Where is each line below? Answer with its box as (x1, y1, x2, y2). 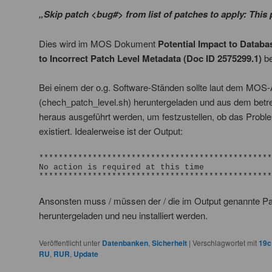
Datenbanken (102, 237, 148, 249)
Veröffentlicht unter (39, 237, 100, 248)
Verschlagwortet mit (192, 237, 257, 248)
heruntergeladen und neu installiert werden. (39, 208, 208, 222)
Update (73, 248, 98, 260)
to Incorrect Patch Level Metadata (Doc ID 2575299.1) (39, 51, 262, 65)
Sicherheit (152, 237, 187, 249)
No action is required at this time (39, 162, 204, 172)
